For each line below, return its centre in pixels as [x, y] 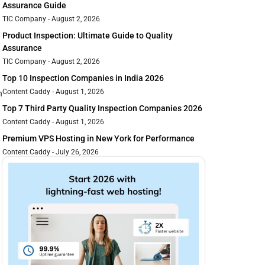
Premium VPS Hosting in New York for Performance [98, 139]
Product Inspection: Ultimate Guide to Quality [88, 36]
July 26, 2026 [76, 152]
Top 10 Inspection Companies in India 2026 [83, 78]
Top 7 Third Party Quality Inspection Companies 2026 [102, 109]
